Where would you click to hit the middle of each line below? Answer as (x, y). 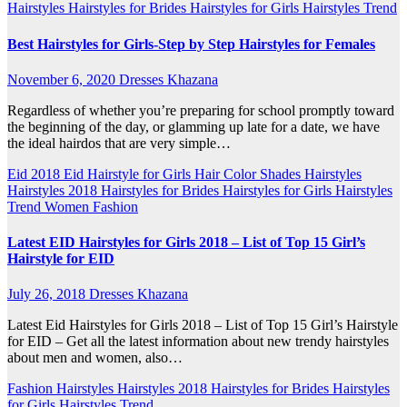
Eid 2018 (35, 174)
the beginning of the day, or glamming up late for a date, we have (194, 126)
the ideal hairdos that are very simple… (119, 143)
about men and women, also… (95, 358)
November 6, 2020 (63, 79)
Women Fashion (91, 206)
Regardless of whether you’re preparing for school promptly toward (201, 110)
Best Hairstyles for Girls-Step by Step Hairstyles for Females (191, 44)
